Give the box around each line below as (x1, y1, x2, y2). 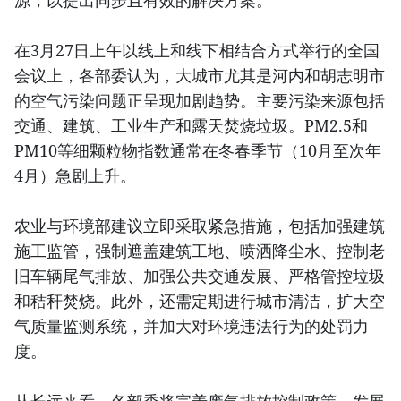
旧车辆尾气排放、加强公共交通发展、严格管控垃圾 (14, 265, 385, 287)
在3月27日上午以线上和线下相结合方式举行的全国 (14, 39, 380, 62)
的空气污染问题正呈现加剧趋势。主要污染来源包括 (14, 90, 385, 112)
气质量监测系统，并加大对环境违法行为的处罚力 (14, 315, 369, 337)
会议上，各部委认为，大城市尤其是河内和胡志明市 (14, 64, 385, 87)
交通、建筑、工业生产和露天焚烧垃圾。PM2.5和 (14, 115, 368, 137)
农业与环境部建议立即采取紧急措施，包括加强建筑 (14, 215, 385, 237)
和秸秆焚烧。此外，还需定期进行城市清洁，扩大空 (14, 290, 385, 312)
